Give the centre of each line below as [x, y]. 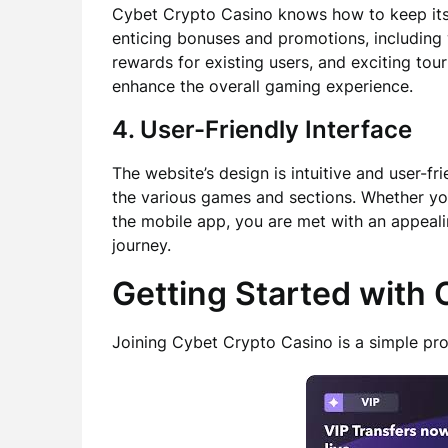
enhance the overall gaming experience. [262, 86]
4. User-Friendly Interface [262, 129]
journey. [141, 245]
